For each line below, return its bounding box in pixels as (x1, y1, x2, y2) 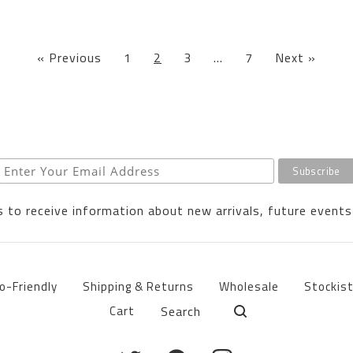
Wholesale (218, 277, 279, 295)
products (147, 307, 199, 325)
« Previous (37, 48, 102, 67)
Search (147, 295, 186, 313)
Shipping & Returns (82, 277, 194, 295)
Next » (275, 48, 316, 67)
